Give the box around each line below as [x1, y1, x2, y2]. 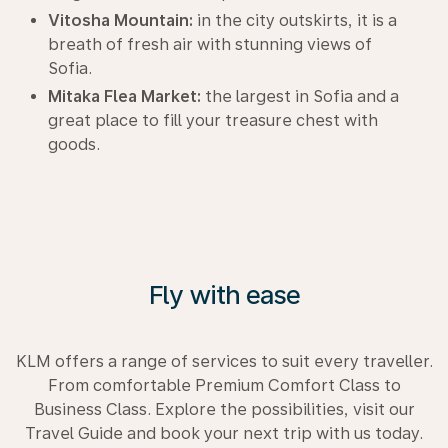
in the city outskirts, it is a [193, 10, 397, 30]
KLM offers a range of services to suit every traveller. [15, 351, 433, 371]
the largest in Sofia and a [201, 86, 399, 106]
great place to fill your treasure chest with [48, 110, 378, 130]
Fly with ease [148, 278, 300, 310]
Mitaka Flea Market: [48, 86, 201, 106]
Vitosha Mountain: [48, 10, 193, 30]
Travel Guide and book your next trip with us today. [25, 423, 423, 443]
